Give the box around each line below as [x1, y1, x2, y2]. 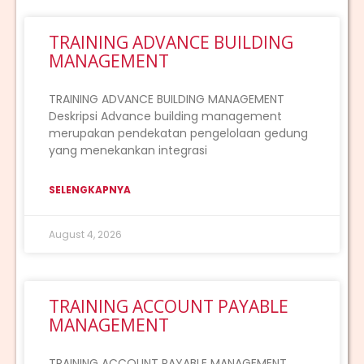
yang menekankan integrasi [49, 141, 207, 158]
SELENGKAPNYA [49, 182, 131, 197]
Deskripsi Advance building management [49, 107, 282, 124]
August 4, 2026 [49, 227, 122, 241]
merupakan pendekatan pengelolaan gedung [49, 124, 308, 141]
